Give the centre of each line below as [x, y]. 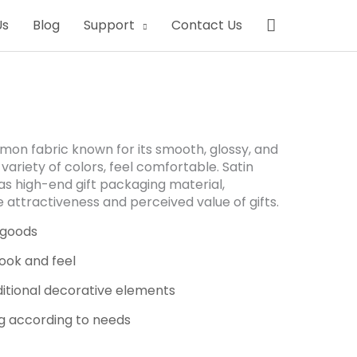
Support [109, 25]
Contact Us [207, 25]
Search [295, 24]
